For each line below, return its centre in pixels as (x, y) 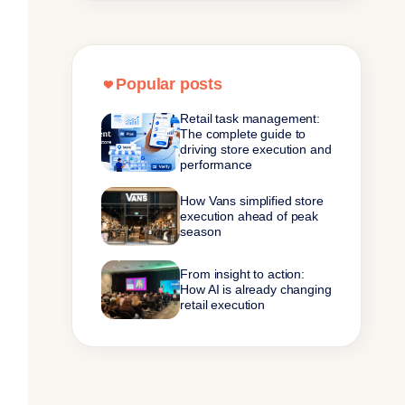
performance (216, 165)
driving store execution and (256, 149)
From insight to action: (243, 274)
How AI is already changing (256, 290)
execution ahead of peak (250, 216)
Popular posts (169, 84)
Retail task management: (250, 118)
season (201, 231)
